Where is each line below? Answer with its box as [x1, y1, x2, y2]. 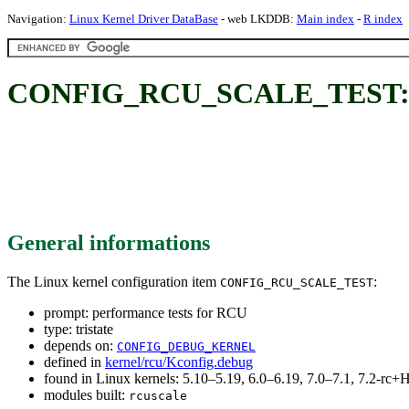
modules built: [44, 386, 129, 403]
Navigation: [7, 12, 69, 26]
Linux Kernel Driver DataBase [69, 12, 218, 26]
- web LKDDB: [218, 12, 297, 26]
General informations [7, 230, 210, 255]
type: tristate [44, 320, 113, 337]
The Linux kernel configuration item [7, 273, 220, 289]
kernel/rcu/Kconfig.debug [105, 353, 253, 370]
